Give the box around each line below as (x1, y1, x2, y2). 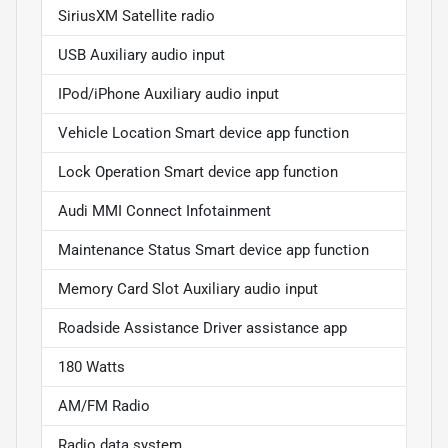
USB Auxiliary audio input (58, 45, 225, 64)
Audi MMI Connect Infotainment (58, 201, 271, 220)
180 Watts (58, 357, 125, 376)
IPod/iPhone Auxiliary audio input (58, 84, 279, 103)
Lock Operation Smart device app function (58, 162, 338, 181)
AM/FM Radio (58, 396, 150, 415)
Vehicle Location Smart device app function (58, 123, 349, 142)
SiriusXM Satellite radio (58, 6, 215, 25)
